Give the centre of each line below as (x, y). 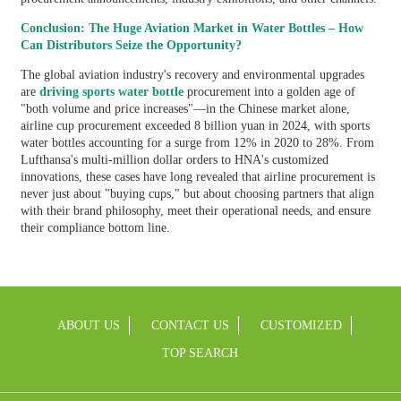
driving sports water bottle (111, 91)
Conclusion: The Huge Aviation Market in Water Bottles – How (192, 28)
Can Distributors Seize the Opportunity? (131, 45)
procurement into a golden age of (269, 91)
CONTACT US (191, 325)
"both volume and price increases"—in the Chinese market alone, (185, 108)
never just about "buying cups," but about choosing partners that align (197, 193)
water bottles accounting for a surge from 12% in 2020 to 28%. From (197, 142)
